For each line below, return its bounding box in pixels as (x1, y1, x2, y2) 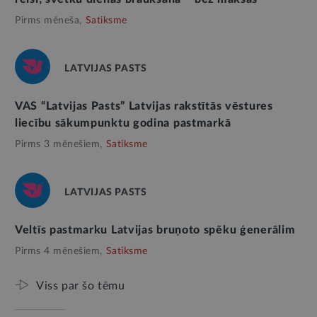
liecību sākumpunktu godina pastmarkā (15, 117, 231, 129)
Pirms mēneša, (15, 16, 82, 26)
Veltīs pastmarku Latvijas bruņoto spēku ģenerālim (15, 224, 296, 236)
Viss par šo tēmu (36, 280, 125, 292)
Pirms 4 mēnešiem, (15, 246, 103, 257)
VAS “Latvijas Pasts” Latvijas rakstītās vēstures (15, 100, 273, 113)
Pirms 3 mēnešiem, (15, 139, 103, 150)
